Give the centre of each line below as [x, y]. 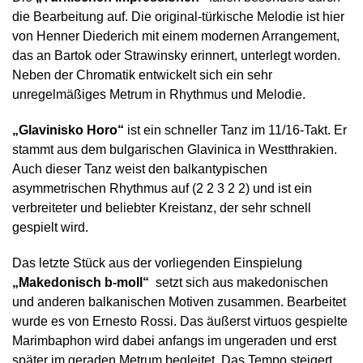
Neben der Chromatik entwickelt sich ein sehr [142, 75]
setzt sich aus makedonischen [240, 282]
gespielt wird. [50, 227]
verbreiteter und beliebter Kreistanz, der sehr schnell [162, 208]
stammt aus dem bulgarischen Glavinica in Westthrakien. [175, 149]
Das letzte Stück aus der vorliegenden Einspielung [157, 263]
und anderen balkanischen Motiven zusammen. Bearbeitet [179, 302]
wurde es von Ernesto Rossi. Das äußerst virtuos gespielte [180, 321]
